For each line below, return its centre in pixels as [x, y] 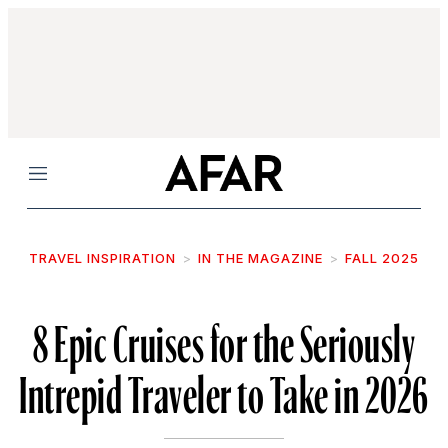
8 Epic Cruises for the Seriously [224, 336]
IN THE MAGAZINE [260, 258]
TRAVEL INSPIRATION [102, 258]
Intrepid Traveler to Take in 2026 [224, 387]
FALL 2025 [382, 258]
